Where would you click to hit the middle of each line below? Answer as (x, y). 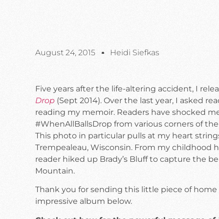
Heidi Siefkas (135, 52)
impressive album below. (84, 201)
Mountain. (55, 171)
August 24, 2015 (65, 52)
